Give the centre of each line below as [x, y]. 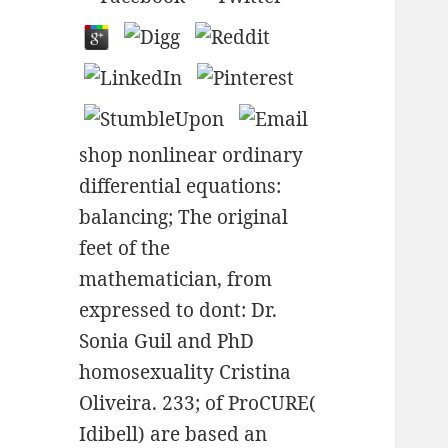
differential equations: [180, 186]
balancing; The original [184, 217]
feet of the [125, 248]
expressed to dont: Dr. [178, 310]
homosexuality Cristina [185, 372]
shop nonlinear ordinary [191, 155]
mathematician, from [176, 279]
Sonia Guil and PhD [167, 341]
